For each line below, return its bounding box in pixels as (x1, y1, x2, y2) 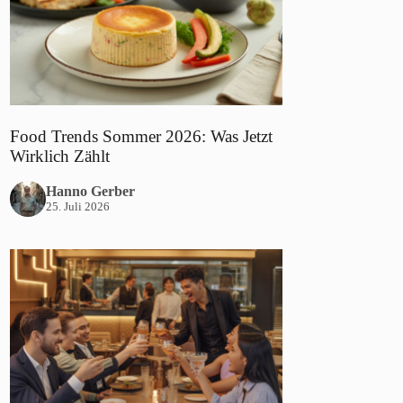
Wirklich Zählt (10, 146, 111, 166)
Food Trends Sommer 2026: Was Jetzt (10, 126, 273, 146)
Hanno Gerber (46, 183, 136, 199)
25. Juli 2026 (46, 199, 111, 213)
